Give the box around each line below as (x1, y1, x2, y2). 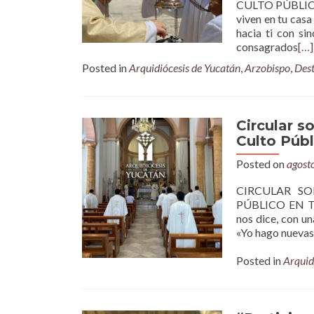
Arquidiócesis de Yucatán (129, 61, 240, 74)
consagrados (236, 40, 298, 53)
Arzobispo (245, 61, 290, 74)
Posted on (236, 157, 287, 170)
